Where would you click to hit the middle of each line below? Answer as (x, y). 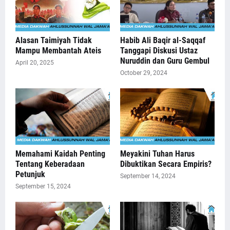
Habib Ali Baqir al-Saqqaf (163, 41)
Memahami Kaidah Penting (60, 154)
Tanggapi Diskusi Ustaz (159, 51)
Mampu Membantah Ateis (58, 51)
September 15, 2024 (43, 187)
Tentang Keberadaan (50, 164)
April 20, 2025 (35, 63)
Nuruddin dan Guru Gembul (165, 61)
